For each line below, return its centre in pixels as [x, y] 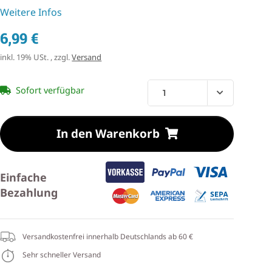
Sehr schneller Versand [61, 255]
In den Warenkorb [108, 134]
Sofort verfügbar [50, 90]
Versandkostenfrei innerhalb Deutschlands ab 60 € [107, 236]
